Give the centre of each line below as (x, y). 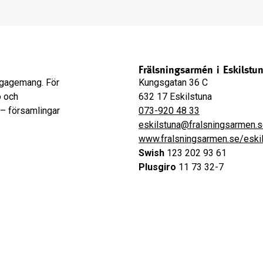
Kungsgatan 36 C (173, 82)
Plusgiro (157, 167)
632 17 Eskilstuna (175, 97)
